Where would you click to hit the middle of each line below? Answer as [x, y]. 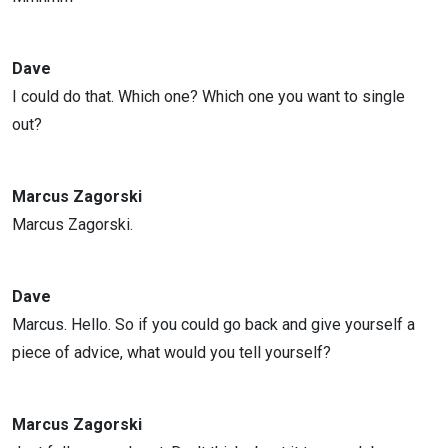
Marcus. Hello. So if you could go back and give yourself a [213, 324]
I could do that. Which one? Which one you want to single [208, 96]
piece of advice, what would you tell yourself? [171, 352]
